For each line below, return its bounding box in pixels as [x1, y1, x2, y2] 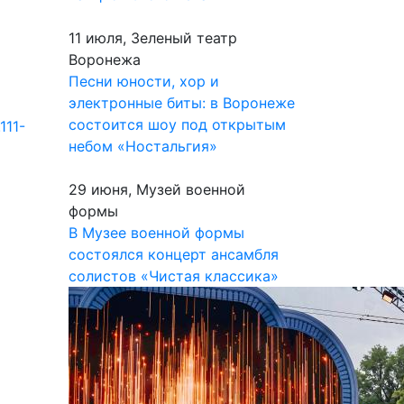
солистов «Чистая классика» [69, 267, 279, 285]
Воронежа [69, 50, 141, 69]
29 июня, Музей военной [69, 180, 245, 198]
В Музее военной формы [69, 224, 244, 242]
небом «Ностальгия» [69, 137, 217, 155]
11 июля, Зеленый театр [69, 29, 237, 47]
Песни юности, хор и [69, 72, 219, 90]
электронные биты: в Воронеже [69, 94, 295, 112]
